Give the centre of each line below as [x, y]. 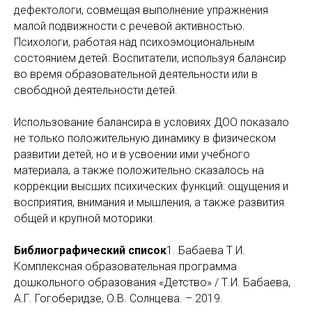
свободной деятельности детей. [96, 90]
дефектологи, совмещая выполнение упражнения [141, 10]
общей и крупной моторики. [85, 218]
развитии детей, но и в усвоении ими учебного [132, 154]
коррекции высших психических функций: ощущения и [151, 186]
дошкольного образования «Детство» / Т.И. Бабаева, [152, 282]
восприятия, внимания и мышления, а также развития [149, 202]
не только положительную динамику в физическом [145, 138]
